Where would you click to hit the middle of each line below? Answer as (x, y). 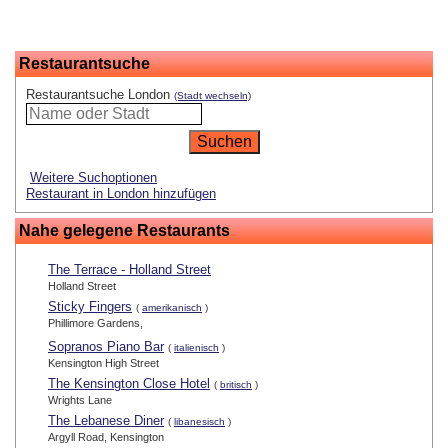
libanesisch (199, 422)
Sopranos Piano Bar (106, 347)
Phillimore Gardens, (95, 323)
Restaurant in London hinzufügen (121, 194)
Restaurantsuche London (100, 95)
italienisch (196, 348)
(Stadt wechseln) (212, 96)
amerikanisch (172, 308)
